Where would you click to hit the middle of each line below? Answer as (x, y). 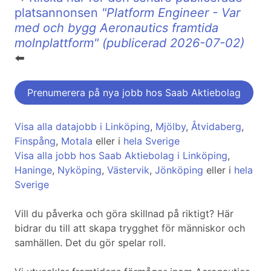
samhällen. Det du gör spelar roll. (90, 243)
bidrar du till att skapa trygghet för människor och (130, 228)
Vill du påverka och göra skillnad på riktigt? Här (124, 214)
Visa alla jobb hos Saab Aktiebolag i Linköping (121, 156)
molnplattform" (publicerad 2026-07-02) (129, 43)
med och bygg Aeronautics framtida (116, 28)
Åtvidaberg (216, 127)
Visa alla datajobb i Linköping (82, 127)
